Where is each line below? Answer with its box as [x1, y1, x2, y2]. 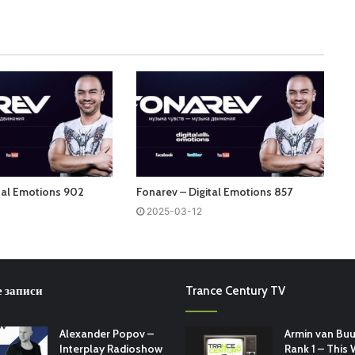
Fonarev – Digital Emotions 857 [136, 185, 293, 200]
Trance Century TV [185, 284, 285, 299]
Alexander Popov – [59, 326, 154, 342]
